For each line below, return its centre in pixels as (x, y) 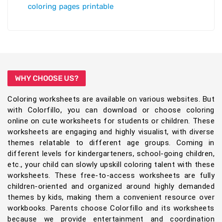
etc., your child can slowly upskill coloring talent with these (111, 165)
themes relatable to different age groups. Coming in (111, 143)
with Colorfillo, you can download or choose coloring (111, 110)
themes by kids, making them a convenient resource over (111, 197)
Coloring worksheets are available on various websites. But (111, 99)
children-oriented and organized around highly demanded (111, 187)
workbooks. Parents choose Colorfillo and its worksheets (111, 208)
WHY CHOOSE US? (47, 79)
